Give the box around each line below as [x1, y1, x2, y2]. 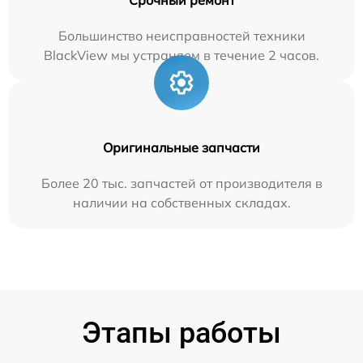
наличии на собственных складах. [72, 194, 291, 211]
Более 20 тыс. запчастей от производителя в [41, 174, 322, 191]
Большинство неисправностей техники [58, 27, 305, 44]
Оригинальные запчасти [103, 139, 260, 156]
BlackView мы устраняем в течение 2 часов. [44, 46, 319, 63]
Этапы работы [82, 315, 281, 350]
